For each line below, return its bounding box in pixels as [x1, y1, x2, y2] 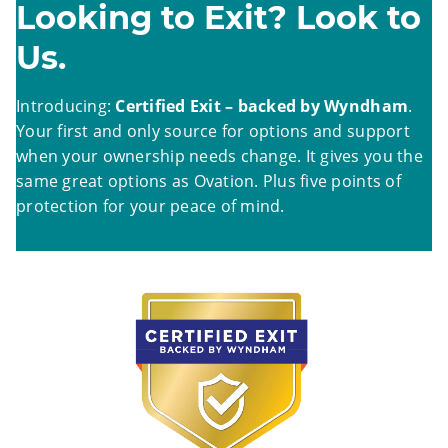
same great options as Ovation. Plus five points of [16, 170, 401, 193]
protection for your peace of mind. [16, 195, 285, 218]
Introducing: [16, 95, 116, 118]
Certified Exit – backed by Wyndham [115, 95, 409, 118]
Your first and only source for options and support [16, 120, 410, 143]
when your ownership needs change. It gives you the [16, 145, 423, 168]
